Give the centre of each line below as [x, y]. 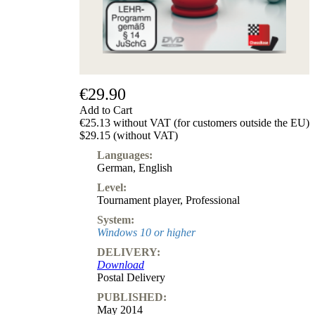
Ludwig [195, 47]
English [155, 167]
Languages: [125, 155]
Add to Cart [106, 110]
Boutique [198, 59]
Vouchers [198, 72]
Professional [213, 200]
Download [121, 264]
